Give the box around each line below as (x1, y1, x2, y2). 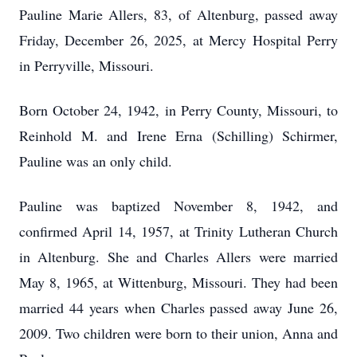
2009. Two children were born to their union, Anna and (19, 324, 338, 343)
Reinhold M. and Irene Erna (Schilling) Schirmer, (19, 126, 338, 145)
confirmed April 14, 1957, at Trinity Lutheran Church (19, 222, 338, 241)
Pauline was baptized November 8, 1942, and (19, 196, 338, 215)
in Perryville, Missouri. (19, 56, 154, 75)
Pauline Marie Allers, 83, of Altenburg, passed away (19, 5, 338, 24)
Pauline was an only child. (19, 151, 172, 171)
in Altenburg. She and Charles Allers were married (19, 247, 338, 266)
